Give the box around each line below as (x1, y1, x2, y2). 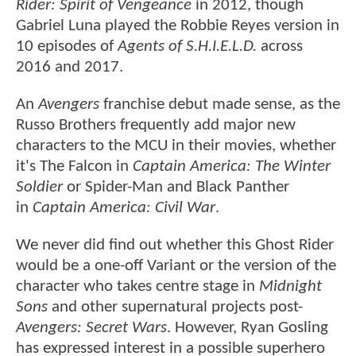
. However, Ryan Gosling (167, 319, 328, 337)
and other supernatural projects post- (48, 299, 303, 316)
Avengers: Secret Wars (16, 319, 167, 337)
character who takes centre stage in (16, 278, 259, 296)
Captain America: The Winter (133, 158, 331, 176)
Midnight (259, 278, 322, 296)
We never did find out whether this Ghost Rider (16, 237, 334, 254)
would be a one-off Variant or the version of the (16, 257, 336, 275)
